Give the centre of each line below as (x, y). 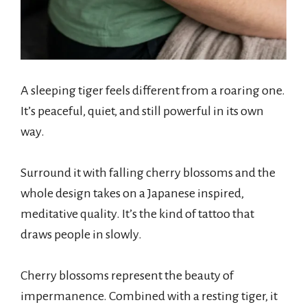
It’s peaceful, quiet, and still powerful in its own (142, 111)
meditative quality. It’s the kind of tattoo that (137, 213)
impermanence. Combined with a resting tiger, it (149, 296)
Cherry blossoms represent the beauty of (127, 275)
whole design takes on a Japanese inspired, (132, 193)
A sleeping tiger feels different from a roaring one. (153, 90)
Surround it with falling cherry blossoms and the (148, 172)
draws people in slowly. (81, 234)
